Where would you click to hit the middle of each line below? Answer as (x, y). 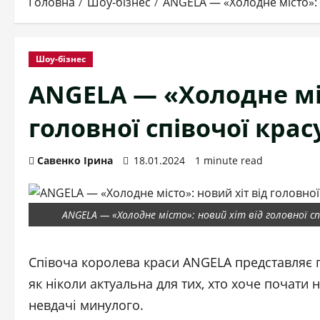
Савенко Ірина (75, 160)
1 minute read (229, 160)
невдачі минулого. (86, 305)
